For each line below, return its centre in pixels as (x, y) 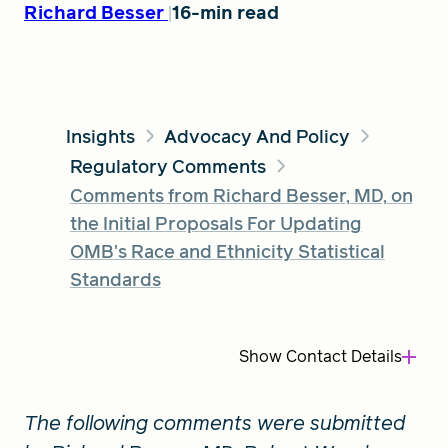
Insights (100, 136)
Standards (115, 279)
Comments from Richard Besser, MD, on (241, 195)
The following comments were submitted (214, 422)
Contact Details (342, 356)
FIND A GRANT (82, 68)
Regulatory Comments (167, 166)
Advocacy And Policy (257, 136)
